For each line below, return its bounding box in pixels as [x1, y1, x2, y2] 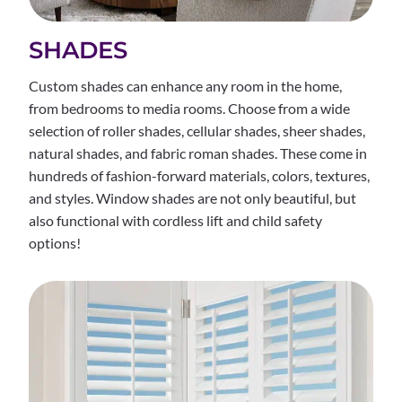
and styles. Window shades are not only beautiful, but [29, 188, 357, 206]
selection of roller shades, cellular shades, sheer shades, [29, 121, 366, 139]
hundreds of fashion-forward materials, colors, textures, [29, 166, 371, 184]
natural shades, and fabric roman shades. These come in [29, 144, 368, 162]
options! [29, 233, 82, 251]
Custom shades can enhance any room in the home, [29, 76, 343, 94]
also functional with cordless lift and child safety [29, 211, 323, 229]
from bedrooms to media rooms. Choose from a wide [29, 99, 351, 117]
